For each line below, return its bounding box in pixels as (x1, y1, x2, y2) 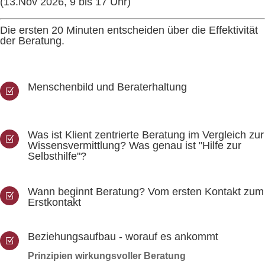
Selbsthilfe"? (28, 150, 86, 162)
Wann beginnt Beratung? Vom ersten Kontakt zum (28, 186, 264, 198)
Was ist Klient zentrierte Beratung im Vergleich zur (28, 129, 264, 141)
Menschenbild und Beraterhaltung (28, 81, 187, 93)
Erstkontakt (28, 196, 81, 208)
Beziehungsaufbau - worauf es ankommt (28, 231, 218, 243)
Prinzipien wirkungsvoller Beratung (28, 251, 186, 261)
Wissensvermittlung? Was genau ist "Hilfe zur (28, 140, 241, 151)
